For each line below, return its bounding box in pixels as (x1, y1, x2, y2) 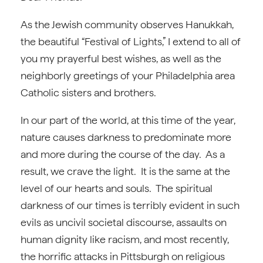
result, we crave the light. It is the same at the (21, 165, 230, 177)
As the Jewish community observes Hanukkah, (21, 18, 234, 31)
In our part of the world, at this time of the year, (21, 114, 235, 126)
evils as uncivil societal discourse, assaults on (21, 216, 227, 228)
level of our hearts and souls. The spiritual (21, 182, 213, 194)
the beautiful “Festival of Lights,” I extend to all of (21, 35, 241, 48)
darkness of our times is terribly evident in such (21, 199, 240, 211)
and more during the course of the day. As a (21, 148, 225, 160)
